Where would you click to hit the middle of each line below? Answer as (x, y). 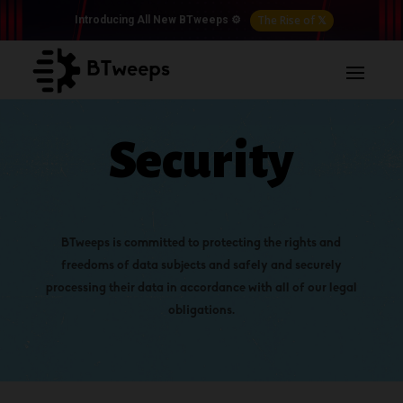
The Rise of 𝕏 (291, 20)
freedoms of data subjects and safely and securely (201, 266)
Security (201, 161)
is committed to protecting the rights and (226, 243)
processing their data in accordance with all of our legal (201, 288)
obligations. (201, 311)
